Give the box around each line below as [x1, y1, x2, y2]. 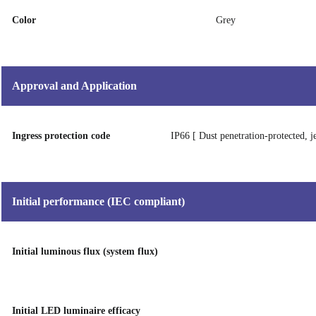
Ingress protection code [12, 130, 110, 141]
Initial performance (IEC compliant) [12, 195, 185, 207]
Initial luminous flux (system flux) [12, 246, 158, 257]
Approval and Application [12, 80, 137, 92]
